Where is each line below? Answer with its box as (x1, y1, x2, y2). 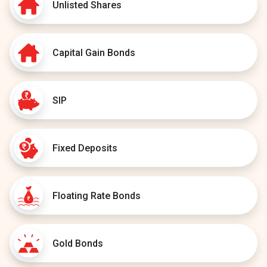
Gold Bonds (52, 237, 103, 249)
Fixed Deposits (52, 142, 117, 154)
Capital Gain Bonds (52, 46, 135, 58)
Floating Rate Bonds (52, 190, 141, 201)
